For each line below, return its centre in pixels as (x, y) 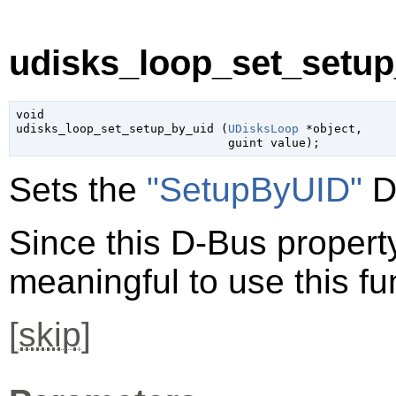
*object (327, 128)
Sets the (78, 190)
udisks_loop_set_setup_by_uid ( (122, 128)
